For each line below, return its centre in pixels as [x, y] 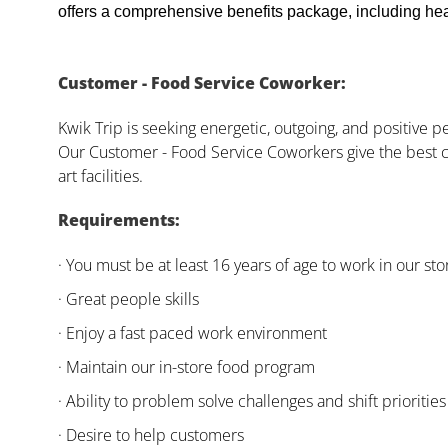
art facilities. [100, 176]
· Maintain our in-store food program [186, 367]
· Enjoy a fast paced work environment [192, 333]
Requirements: [119, 220]
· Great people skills [128, 299]
